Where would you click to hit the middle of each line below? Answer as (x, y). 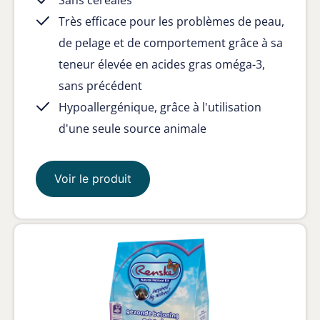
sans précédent (100, 86)
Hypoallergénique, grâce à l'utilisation (160, 107)
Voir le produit (93, 179)
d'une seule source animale (132, 129)
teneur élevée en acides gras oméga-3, (162, 65)
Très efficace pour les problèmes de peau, (171, 22)
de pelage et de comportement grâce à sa (171, 43)
